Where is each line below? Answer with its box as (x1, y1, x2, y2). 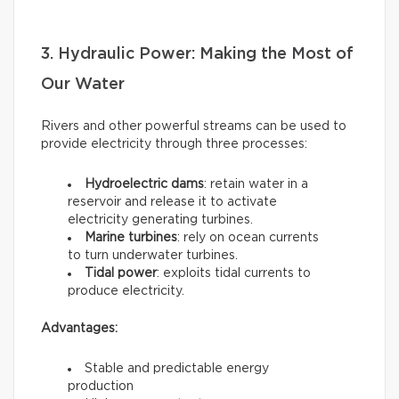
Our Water (41, 76, 125, 93)
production (68, 379, 134, 393)
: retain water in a (204, 177, 308, 191)
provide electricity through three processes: (41, 137, 307, 151)
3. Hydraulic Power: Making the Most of (41, 45, 354, 62)
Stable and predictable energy (85, 362, 269, 375)
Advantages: (41, 322, 118, 335)
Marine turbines (85, 231, 177, 244)
